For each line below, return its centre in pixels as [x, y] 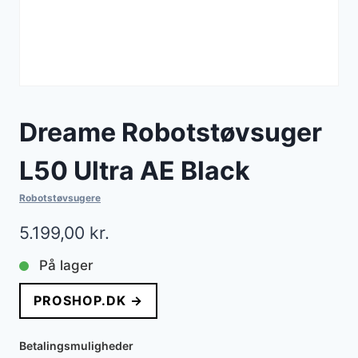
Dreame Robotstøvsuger [171, 133]
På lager [66, 266]
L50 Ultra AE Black [135, 171]
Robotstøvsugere [60, 198]
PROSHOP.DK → [88, 301]
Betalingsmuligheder [76, 346]
